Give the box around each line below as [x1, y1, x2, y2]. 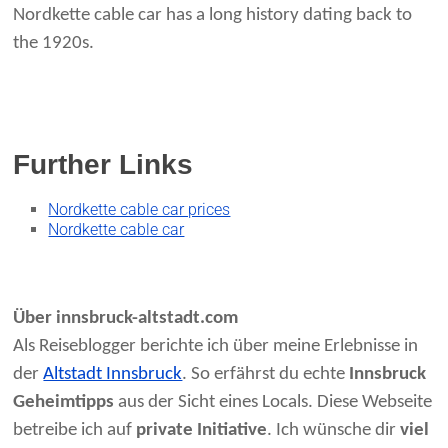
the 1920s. [13, 34, 95, 54]
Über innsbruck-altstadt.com [13, 309, 239, 329]
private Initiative [136, 421, 268, 441]
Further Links [13, 149, 194, 181]
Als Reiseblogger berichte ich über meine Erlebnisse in [13, 337, 419, 357]
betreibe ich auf [13, 421, 137, 441]
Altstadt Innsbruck [43, 365, 183, 385]
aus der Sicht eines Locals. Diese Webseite [114, 393, 433, 413]
